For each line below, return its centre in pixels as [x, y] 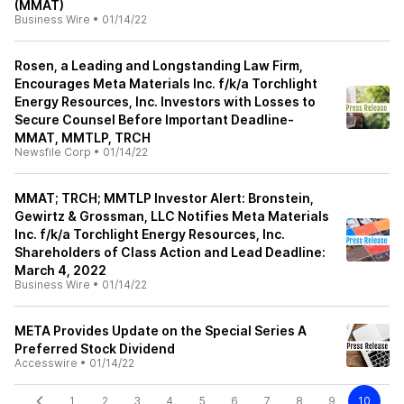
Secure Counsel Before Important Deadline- [154, 119]
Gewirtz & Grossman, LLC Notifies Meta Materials [172, 216]
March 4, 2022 [60, 270]
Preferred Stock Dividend [95, 349]
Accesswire [46, 363]
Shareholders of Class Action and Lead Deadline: [170, 252]
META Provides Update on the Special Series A [161, 331]
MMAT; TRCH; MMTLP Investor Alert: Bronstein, [164, 198]
